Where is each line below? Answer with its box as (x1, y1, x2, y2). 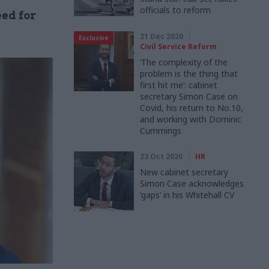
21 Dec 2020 (140, 31, 183, 41)
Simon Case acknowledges (140, 178, 244, 189)
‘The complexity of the (140, 56, 228, 68)
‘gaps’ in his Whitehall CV (140, 189, 234, 201)
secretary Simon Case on (140, 91, 238, 102)
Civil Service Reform (140, 41, 217, 52)
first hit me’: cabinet (140, 79, 217, 91)
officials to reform (140, 4, 211, 16)
